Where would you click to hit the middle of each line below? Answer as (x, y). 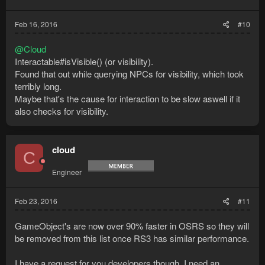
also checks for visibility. (62, 111)
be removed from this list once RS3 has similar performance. (132, 238)
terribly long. (38, 86)
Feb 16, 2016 (36, 24)
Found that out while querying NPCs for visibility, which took (129, 74)
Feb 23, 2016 (36, 201)
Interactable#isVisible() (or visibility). (84, 62)
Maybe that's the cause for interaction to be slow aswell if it (127, 99)
